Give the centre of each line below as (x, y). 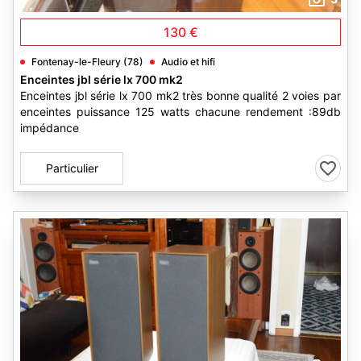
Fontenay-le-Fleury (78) (87, 62)
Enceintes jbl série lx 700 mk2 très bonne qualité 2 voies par (180, 95)
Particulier (72, 168)
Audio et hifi (188, 62)
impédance (50, 128)
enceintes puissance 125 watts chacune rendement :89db (180, 112)
